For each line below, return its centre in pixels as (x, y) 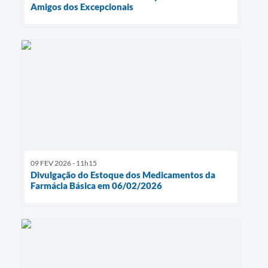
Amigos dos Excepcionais (82, 7)
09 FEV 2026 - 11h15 (64, 163)
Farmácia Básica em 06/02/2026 (96, 185)
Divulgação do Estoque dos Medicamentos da (123, 174)
